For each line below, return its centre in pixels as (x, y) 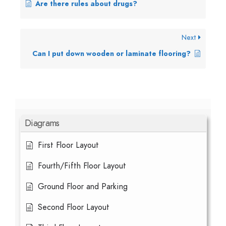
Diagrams (42, 123)
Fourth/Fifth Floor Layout (82, 166)
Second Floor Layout (74, 207)
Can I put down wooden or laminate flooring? (111, 54)
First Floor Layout (68, 145)
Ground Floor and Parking (83, 187)
